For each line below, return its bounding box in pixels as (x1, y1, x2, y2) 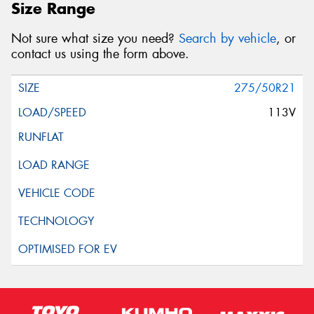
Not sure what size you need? (11, 30, 179, 48)
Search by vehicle (179, 30, 276, 48)
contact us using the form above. (11, 46, 189, 63)
